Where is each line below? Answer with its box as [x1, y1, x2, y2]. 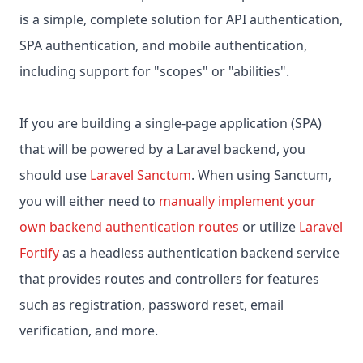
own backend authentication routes [19, 218, 239, 237]
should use [19, 166, 90, 185]
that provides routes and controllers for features [19, 270, 319, 288]
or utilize [239, 218, 299, 237]
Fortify [19, 244, 59, 263]
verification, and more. [19, 322, 158, 340]
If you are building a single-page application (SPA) [19, 114, 322, 133]
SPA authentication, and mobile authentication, [19, 36, 307, 55]
